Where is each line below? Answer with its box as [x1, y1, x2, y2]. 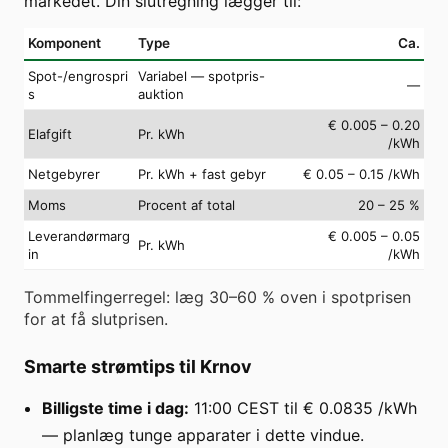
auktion [138, 85, 184, 102]
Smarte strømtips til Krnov [24, 355, 251, 377]
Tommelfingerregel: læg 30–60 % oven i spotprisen [24, 286, 411, 307]
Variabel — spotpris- [138, 67, 265, 84]
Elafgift [28, 125, 72, 142]
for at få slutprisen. [24, 308, 168, 329]
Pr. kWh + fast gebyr [138, 165, 266, 182]
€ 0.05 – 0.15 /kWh [303, 165, 420, 182]
